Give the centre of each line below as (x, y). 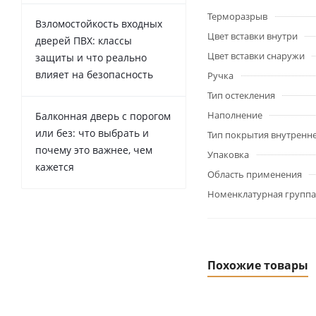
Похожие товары (258, 265)
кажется (55, 167)
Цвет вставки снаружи (256, 56)
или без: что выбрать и (92, 133)
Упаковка (228, 154)
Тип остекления (241, 95)
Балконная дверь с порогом (103, 116)
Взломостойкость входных (99, 24)
